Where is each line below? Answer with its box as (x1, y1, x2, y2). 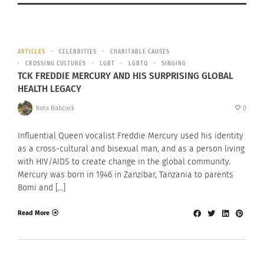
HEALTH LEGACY (18, 82, 81, 95)
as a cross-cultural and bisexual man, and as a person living (18, 144, 245, 154)
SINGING (161, 60, 186, 68)
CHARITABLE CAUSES (110, 48, 170, 56)
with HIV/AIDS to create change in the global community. (18, 157, 230, 167)
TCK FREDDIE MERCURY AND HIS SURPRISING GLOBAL (18, 70, 233, 82)
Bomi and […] (18, 183, 65, 193)
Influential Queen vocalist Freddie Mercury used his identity (18, 131, 243, 141)
